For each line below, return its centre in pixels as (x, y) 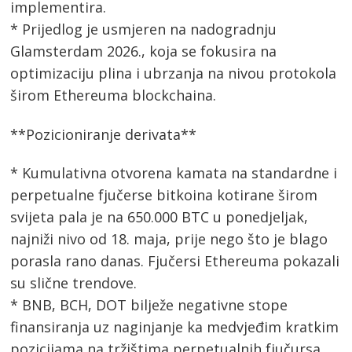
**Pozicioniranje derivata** (104, 134)
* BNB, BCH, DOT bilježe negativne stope (149, 305)
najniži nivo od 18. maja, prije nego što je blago (169, 239)
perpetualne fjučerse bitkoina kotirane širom (164, 195)
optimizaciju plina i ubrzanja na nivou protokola (174, 73)
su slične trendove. (74, 283)
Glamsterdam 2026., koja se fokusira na (144, 51)
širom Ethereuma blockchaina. (114, 95)
